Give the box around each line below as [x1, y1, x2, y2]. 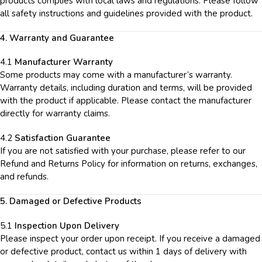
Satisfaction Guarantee [15, 132, 111, 144]
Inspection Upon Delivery [15, 219, 119, 232]
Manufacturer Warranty [15, 56, 113, 68]
